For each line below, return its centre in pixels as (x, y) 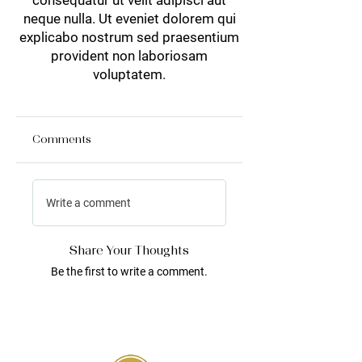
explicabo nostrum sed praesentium (129, 37)
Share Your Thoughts (129, 251)
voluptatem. (129, 74)
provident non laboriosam (129, 56)
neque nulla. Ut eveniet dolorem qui (129, 19)
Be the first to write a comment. (129, 271)
